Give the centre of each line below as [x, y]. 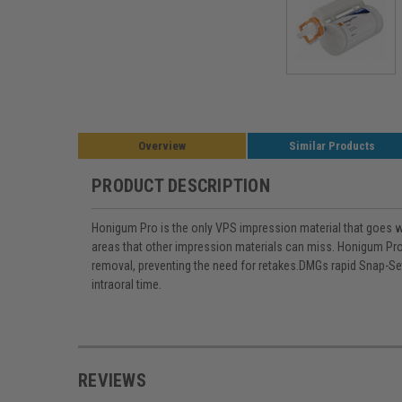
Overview [162, 146]
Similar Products [332, 146]
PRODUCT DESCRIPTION [181, 186]
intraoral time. [127, 284]
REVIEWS [112, 380]
